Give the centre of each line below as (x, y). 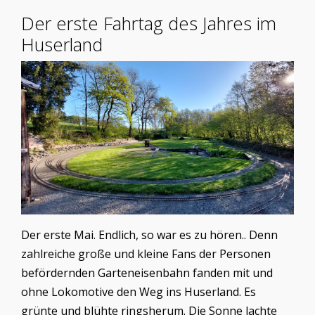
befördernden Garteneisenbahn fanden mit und (147, 273)
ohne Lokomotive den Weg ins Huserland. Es (139, 292)
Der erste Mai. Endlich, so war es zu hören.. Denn (149, 235)
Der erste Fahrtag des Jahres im (149, 23)
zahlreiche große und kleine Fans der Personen (146, 254)
